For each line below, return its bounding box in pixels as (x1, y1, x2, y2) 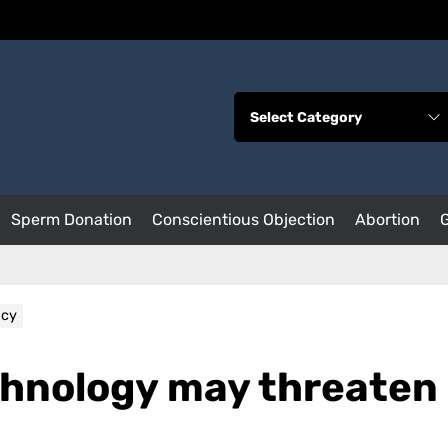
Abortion (355, 209, 420, 229)
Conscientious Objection (152, 209, 335, 229)
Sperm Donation (11, 209, 132, 229)
